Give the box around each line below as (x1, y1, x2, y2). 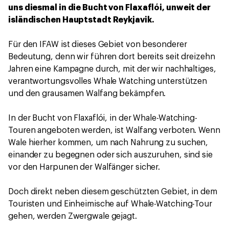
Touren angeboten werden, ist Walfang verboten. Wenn (8, 126, 220, 134)
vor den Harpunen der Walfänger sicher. (8, 163, 161, 171)
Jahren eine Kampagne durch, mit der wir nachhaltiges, (8, 65, 216, 73)
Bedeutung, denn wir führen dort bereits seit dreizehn (8, 53, 215, 61)
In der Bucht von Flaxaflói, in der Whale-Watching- (8, 114, 197, 122)
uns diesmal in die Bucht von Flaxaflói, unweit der (8, 4, 211, 12)
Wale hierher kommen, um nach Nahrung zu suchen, (8, 139, 209, 147)
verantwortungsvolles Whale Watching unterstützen (8, 77, 208, 85)
